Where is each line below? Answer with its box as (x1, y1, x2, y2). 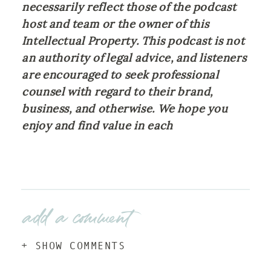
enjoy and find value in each (22, 118, 176, 133)
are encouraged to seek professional (22, 67, 219, 82)
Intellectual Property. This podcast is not (22, 33, 245, 48)
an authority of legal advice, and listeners (22, 50, 247, 65)
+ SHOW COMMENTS (21, 240, 126, 252)
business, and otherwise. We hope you (22, 101, 228, 116)
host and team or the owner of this (22, 16, 209, 31)
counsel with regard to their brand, (22, 84, 213, 99)
